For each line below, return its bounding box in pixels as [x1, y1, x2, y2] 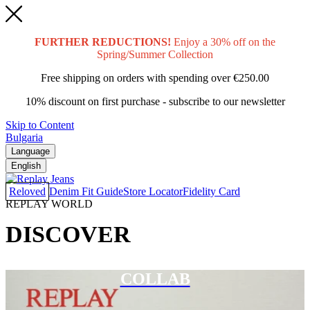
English [11, 161, 41, 171]
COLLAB [120, 270, 190, 288]
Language [11, 146, 50, 156]
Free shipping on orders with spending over [41, 72, 233, 84]
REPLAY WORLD [6, 198, 93, 210]
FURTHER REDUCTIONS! [35, 36, 171, 48]
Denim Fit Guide [49, 185, 123, 197]
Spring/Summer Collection [97, 48, 213, 60]
